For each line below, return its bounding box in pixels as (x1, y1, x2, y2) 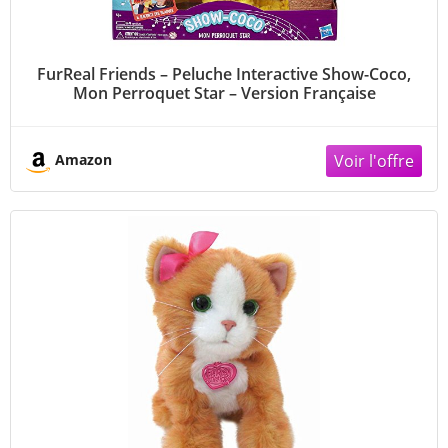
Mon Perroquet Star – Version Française (72, 81, 376, 104)
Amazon (55, 149, 112, 169)
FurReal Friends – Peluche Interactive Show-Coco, (37, 62, 411, 85)
